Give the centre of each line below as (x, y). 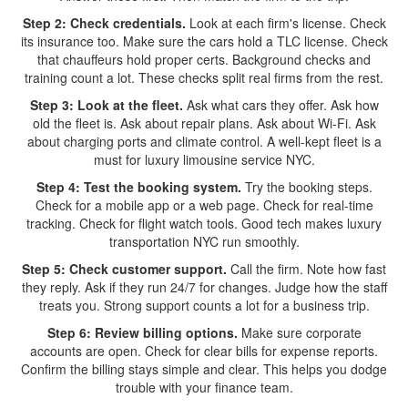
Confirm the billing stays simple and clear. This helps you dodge (204, 369)
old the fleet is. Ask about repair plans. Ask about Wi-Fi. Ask (204, 123)
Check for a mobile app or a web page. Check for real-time (204, 205)
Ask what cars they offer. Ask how (280, 105)
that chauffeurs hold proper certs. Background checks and (204, 59)
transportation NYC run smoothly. (204, 241)
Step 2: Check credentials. (104, 23)
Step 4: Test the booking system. (138, 187)
